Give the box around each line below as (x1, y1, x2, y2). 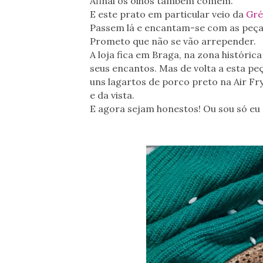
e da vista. (89, 89, 134, 102)
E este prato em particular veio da (89, 8, 246, 21)
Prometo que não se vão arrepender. (89, 35, 258, 48)
